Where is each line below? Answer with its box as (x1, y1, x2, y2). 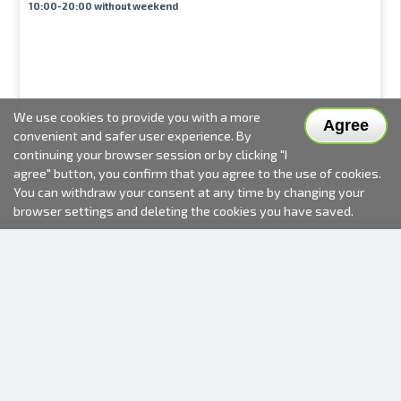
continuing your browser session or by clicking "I (13, 147, 287, 162)
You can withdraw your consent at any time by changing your (13, 184, 364, 200)
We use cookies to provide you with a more (13, 109, 260, 124)
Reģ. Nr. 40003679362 (135, 383, 266, 397)
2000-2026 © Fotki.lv (144, 348, 257, 360)
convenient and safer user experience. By (13, 128, 252, 143)
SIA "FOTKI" (168, 365, 233, 379)
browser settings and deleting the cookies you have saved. (13, 203, 354, 218)
